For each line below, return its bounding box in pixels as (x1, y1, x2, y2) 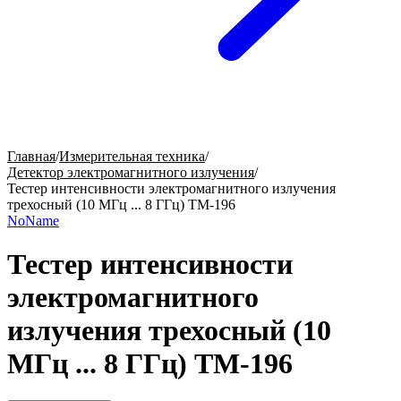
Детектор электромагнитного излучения (7, 165, 254, 180)
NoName (7, 213, 59, 228)
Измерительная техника (59, 149, 205, 164)
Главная (7, 149, 55, 164)
